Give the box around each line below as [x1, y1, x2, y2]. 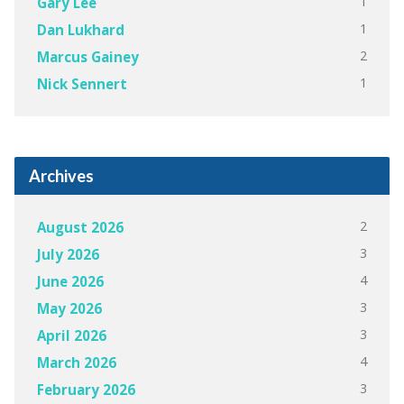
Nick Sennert [36, 74, 127, 93]
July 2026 [36, 244, 99, 263]
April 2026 [36, 326, 106, 344]
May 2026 [36, 298, 102, 317]
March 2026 [36, 353, 116, 372]
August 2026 [36, 217, 124, 236]
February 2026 [36, 380, 135, 399]
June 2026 [36, 271, 104, 290]
